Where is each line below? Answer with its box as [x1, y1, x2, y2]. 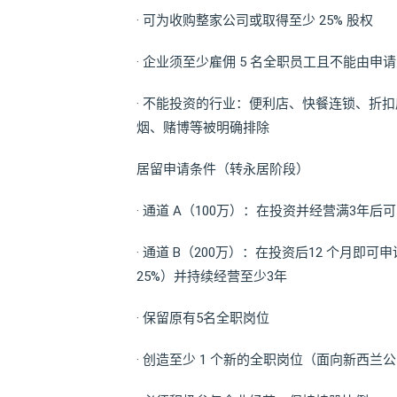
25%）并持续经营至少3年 [136, 269, 287, 285]
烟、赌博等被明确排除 [136, 120, 269, 136]
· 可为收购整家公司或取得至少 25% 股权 [136, 12, 373, 29]
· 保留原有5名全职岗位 [136, 310, 269, 327]
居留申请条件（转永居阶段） [136, 161, 309, 178]
